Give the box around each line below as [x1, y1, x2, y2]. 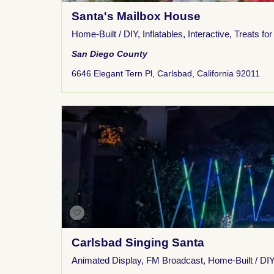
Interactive [188, 29, 229, 39]
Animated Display [72, 255, 141, 265]
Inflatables [143, 29, 183, 39]
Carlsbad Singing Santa [72, 236, 204, 249]
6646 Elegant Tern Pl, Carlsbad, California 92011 [72, 68, 260, 78]
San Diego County [72, 49, 147, 59]
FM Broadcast [146, 255, 203, 265]
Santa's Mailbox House [72, 10, 201, 23]
